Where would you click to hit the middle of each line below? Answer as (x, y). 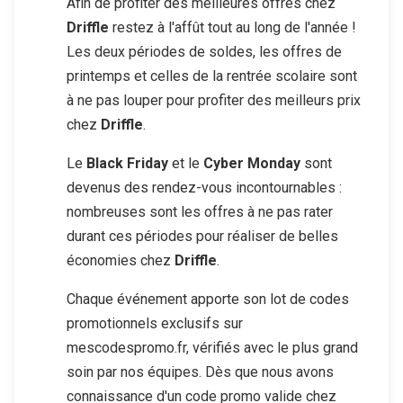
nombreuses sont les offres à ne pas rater (200, 211)
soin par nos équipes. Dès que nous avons (200, 372)
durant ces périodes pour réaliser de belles (202, 236)
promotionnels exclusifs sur (155, 323)
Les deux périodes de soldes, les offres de (204, 51)
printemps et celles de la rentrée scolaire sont (212, 76)
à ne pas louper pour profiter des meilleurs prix (214, 100)
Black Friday (127, 163)
